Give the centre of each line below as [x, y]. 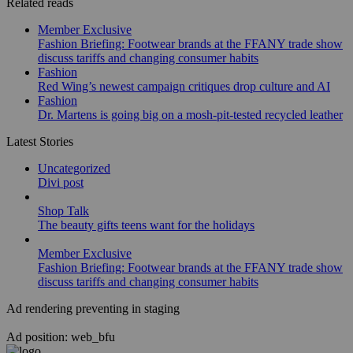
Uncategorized [74, 168]
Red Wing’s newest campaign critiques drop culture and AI [184, 86]
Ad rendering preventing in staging [93, 308]
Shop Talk [63, 210]
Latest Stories [40, 141]
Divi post [61, 182]
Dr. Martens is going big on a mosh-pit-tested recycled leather [190, 114]
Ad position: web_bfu [61, 336]
